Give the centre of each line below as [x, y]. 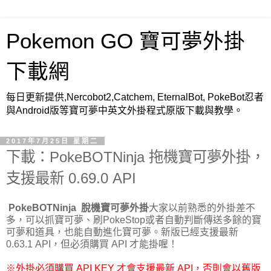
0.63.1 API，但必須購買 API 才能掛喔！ [92, 244]
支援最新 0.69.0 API [71, 178]
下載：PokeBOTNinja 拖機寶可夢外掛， [135, 157]
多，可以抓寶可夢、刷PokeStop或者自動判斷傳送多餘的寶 [134, 220]
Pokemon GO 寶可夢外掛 [126, 41]
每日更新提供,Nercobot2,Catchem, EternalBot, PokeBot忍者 [135, 97]
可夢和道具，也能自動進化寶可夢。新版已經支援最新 [122, 232]
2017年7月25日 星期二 [52, 141]
